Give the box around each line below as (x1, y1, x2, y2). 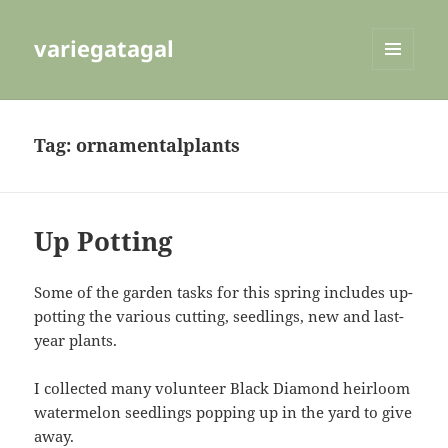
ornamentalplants (76, 133, 241, 158)
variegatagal (34, 33, 175, 64)
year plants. (34, 330, 118, 351)
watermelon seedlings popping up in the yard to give (34, 402, 413, 423)
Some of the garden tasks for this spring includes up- (34, 282, 414, 303)
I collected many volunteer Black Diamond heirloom (34, 378, 411, 399)
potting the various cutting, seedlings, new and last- (34, 306, 405, 327)
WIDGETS (372, 103, 429, 121)
